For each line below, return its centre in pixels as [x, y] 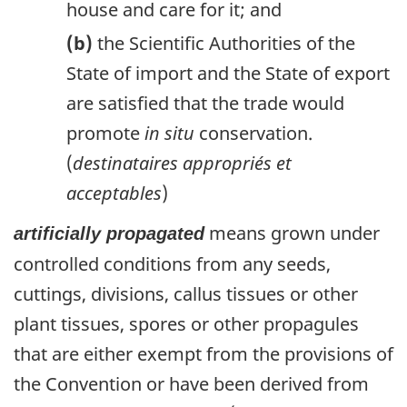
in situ [172, 133]
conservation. [256, 133]
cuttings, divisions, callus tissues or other [186, 294]
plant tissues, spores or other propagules [186, 324]
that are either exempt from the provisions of [203, 354]
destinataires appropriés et [182, 163]
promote [105, 133]
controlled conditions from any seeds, [172, 264]
